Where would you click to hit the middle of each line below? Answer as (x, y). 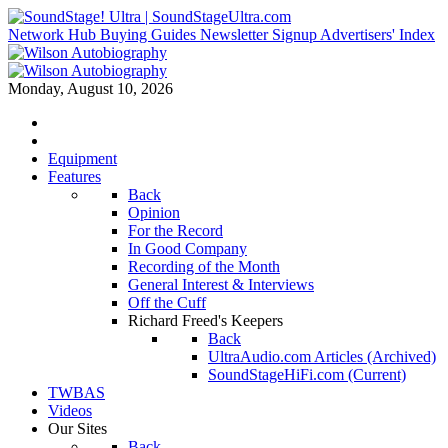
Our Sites (77, 428)
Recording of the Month (204, 266)
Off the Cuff (167, 302)
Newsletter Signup (258, 34)
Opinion (154, 212)
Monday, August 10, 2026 (90, 88)
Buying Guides (148, 34)
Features (74, 176)
